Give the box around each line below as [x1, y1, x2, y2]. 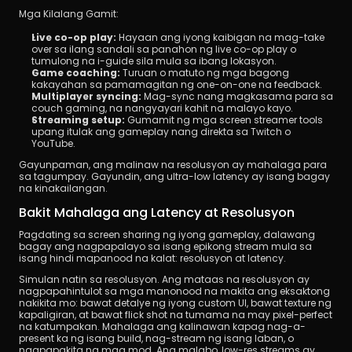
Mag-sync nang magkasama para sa [141, 90, 333, 103]
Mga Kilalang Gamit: [19, 7, 119, 20]
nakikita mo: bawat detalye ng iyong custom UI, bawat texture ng [19, 296, 332, 310]
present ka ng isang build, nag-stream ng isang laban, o [19, 332, 294, 345]
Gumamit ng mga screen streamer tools [125, 113, 323, 126]
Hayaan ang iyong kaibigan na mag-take [116, 31, 324, 44]
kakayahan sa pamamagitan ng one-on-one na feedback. [31, 78, 322, 91]
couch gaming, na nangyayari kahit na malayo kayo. [31, 101, 293, 115]
